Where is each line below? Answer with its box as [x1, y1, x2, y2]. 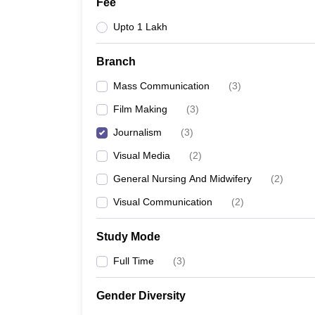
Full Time [113, 255, 154, 266]
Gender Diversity [96, 290, 186, 302]
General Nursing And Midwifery [113, 173, 252, 184]
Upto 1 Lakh [113, 21, 167, 32]
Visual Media [113, 150, 170, 161]
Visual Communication [113, 196, 212, 207]
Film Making [113, 103, 167, 115]
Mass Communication [113, 80, 210, 91]
